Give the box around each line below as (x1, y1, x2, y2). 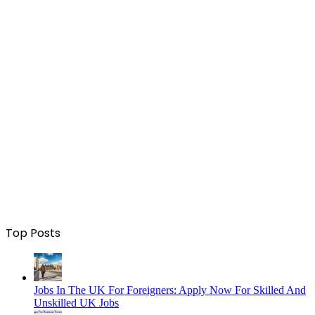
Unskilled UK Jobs (34, 297, 119, 309)
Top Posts (6, 225, 60, 241)
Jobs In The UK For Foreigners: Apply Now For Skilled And (34, 284, 306, 296)
